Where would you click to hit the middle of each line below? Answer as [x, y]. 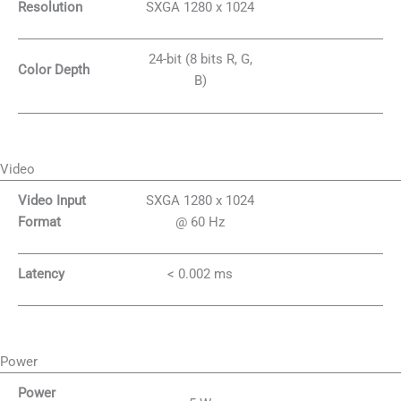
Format [39, 222]
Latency [41, 274]
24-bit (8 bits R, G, [200, 60]
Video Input [52, 200]
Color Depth [54, 70]
